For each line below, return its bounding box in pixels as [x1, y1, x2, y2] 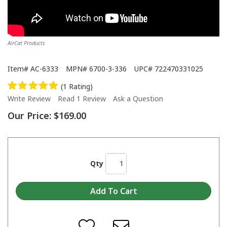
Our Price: [8, 109, 51, 122]
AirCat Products [8, 39, 45, 47]
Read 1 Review [58, 93, 106, 103]
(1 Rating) [61, 81, 93, 91]
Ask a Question [113, 93, 163, 103]
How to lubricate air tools [8, 175, 69, 183]
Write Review [8, 93, 51, 103]
